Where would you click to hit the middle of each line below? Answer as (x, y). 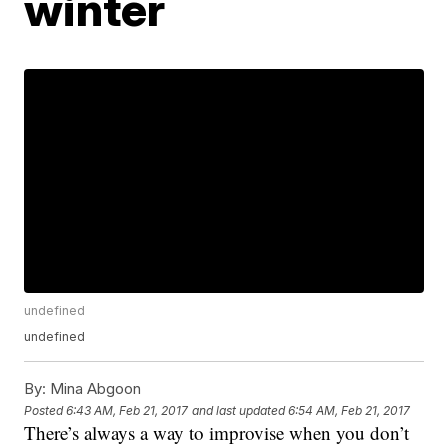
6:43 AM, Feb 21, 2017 (127, 410)
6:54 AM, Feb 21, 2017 (349, 410)
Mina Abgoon (94, 389)
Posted (45, 410)
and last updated (239, 410)
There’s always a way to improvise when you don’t (217, 433)
